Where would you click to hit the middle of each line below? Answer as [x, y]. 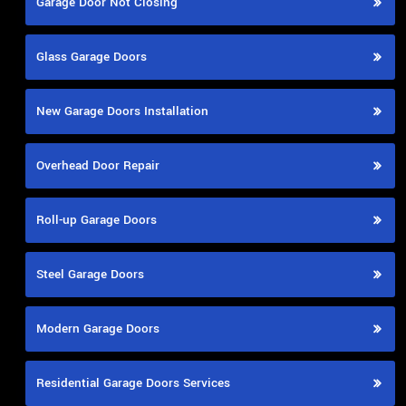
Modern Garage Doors [98, 329]
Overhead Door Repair [98, 166]
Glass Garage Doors [92, 57]
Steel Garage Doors [90, 275]
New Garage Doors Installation [122, 111]
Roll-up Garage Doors [97, 220]
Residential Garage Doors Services [133, 383]
